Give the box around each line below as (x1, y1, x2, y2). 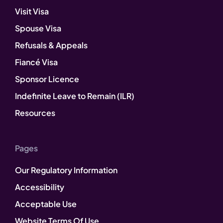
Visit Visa (15, 5, 49, 16)
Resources (15, 107, 55, 118)
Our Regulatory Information (15, 164, 117, 175)
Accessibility (15, 181, 64, 192)
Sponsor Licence (15, 73, 79, 84)
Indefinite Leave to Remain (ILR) (15, 90, 134, 101)
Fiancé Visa (15, 56, 58, 67)
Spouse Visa (15, 22, 61, 33)
